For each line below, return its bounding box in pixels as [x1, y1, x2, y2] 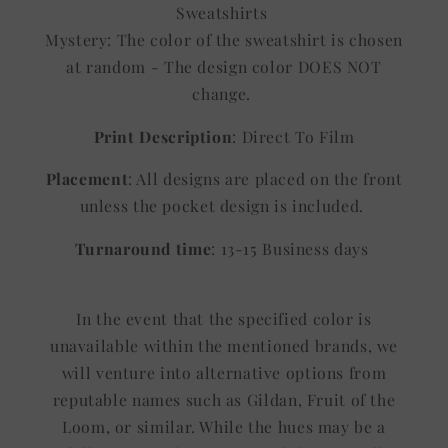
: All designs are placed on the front [128, 168, 403, 190]
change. [192, 82, 256, 104]
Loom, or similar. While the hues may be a [62, 415, 386, 437]
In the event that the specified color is [76, 307, 372, 329]
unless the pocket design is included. [79, 195, 369, 217]
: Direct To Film [232, 125, 360, 147]
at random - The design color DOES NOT [66, 55, 382, 77]
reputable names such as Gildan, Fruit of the [52, 388, 396, 410]
